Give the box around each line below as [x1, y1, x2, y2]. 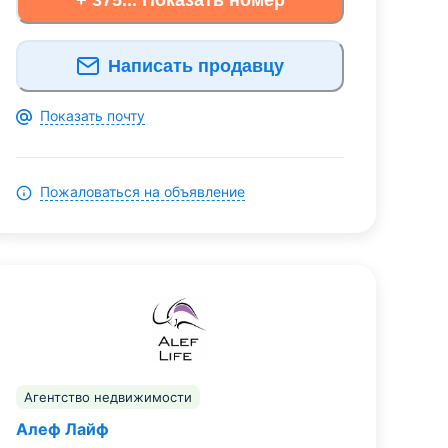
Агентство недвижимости [24, 389, 192, 406]
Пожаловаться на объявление [40, 183, 245, 201]
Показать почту [40, 107, 145, 125]
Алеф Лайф [16, 419, 109, 440]
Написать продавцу [108, 55, 284, 76]
